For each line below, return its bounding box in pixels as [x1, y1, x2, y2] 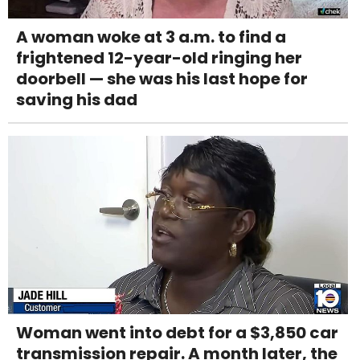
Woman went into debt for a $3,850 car [16, 321, 338, 344]
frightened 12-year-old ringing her [16, 46, 302, 69]
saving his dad [16, 88, 137, 111]
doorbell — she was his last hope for [16, 67, 308, 90]
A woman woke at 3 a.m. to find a [16, 25, 286, 48]
